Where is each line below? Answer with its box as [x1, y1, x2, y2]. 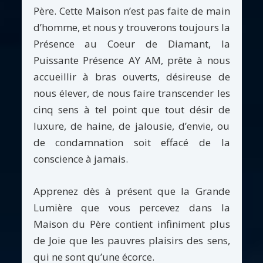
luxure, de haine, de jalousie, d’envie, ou [33, 119, 230, 133]
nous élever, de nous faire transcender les [33, 86, 230, 100]
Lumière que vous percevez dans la [33, 200, 230, 214]
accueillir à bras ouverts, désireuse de [33, 69, 230, 83]
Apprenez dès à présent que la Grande [33, 184, 230, 198]
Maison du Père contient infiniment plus [33, 217, 230, 231]
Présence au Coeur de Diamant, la [33, 36, 230, 50]
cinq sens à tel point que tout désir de [33, 102, 230, 116]
